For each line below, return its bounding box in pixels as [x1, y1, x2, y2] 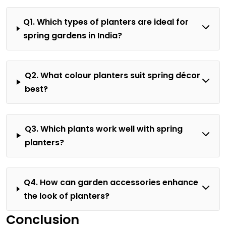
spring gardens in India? [23, 29, 123, 41]
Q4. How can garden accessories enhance [23, 176, 198, 188]
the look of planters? [23, 190, 109, 202]
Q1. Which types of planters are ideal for [23, 16, 189, 28]
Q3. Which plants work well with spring [24, 123, 183, 135]
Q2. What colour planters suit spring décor [24, 69, 200, 81]
